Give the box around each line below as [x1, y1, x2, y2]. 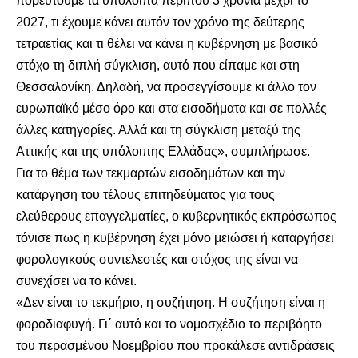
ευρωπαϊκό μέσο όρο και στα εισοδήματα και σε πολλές [16, 101, 327, 115]
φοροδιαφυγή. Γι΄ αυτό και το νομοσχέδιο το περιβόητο [16, 317, 322, 331]
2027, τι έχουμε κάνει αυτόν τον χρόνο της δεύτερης [16, 15, 304, 29]
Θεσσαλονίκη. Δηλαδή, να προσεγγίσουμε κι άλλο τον [16, 80, 316, 93]
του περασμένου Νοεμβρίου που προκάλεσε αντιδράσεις [16, 339, 335, 352]
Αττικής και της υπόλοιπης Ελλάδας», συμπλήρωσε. [16, 145, 310, 158]
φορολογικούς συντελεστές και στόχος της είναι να [16, 253, 298, 266]
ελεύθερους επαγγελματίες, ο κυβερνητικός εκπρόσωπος [16, 209, 336, 223]
